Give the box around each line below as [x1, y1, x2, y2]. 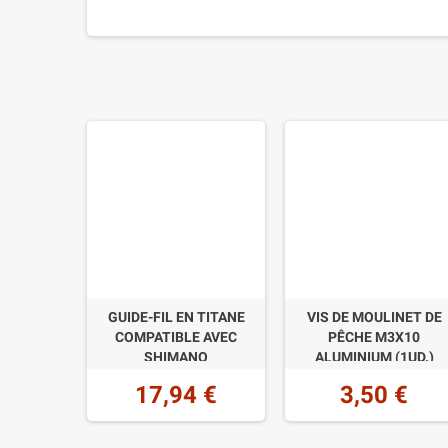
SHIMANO [144, 349, 208, 366]
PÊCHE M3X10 [328, 329, 421, 346]
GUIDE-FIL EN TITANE [107, 309, 245, 326]
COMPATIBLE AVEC [115, 329, 237, 346]
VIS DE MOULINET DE [306, 309, 442, 326]
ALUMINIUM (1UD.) [314, 349, 434, 366]
